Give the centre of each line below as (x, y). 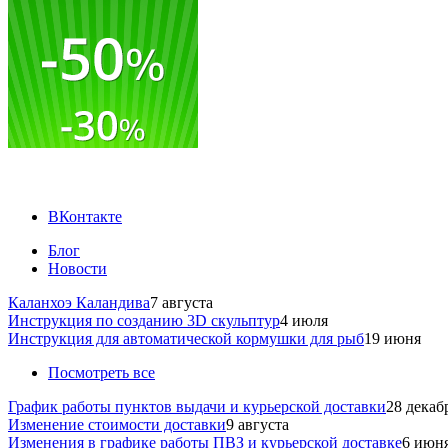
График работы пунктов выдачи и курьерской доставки (197, 406)
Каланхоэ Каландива (79, 302)
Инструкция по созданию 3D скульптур (144, 320)
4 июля (304, 320)
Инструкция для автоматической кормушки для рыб (186, 338)
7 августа (181, 302)
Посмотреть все (101, 372)
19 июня (392, 338)
